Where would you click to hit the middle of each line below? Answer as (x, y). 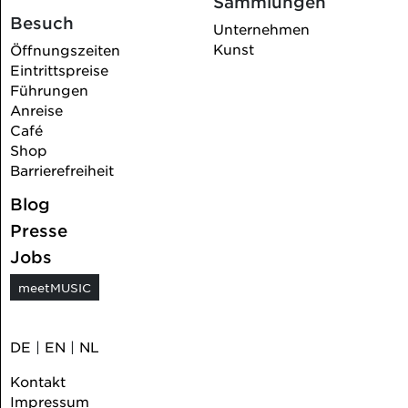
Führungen (49, 90)
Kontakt (37, 382)
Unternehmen (262, 29)
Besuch (41, 23)
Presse (38, 231)
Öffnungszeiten (65, 50)
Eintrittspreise (59, 70)
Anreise (36, 110)
